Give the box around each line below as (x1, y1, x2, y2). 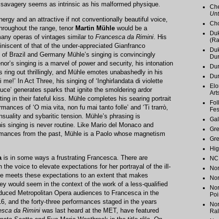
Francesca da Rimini (95, 33, 153, 41)
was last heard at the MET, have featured (40, 206, 159, 214)
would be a (115, 24, 147, 32)
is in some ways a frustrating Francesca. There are (1, 153, 148, 161)
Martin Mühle (75, 24, 115, 32)
